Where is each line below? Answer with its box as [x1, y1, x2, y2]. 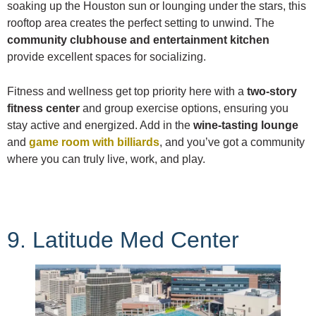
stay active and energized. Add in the [7, 119, 193, 132]
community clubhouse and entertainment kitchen [7, 34, 269, 47]
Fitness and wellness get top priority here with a [7, 85, 247, 98]
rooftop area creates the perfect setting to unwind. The [7, 17, 274, 30]
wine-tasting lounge [193, 119, 298, 132]
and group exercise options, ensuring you [80, 102, 288, 115]
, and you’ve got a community [159, 136, 305, 149]
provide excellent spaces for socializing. [7, 51, 206, 63]
